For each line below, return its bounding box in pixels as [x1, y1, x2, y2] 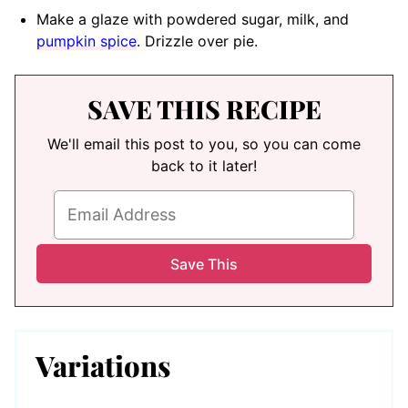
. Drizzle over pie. [137, 31, 258, 50]
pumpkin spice [36, 31, 137, 50]
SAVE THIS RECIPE [87, 91, 321, 126]
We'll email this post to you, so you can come [47, 134, 361, 153]
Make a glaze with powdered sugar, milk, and [36, 9, 349, 28]
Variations [36, 346, 170, 385]
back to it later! [151, 156, 257, 175]
